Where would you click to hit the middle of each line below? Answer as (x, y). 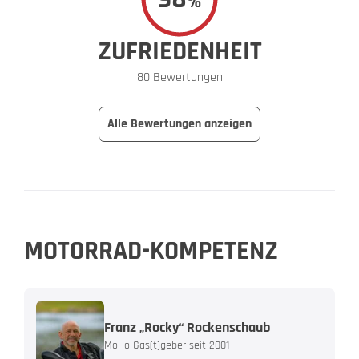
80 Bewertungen (179, 78)
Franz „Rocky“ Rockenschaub (187, 327)
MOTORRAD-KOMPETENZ (151, 251)
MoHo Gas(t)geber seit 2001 (167, 345)
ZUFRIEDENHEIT (179, 52)
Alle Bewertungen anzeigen (179, 124)
